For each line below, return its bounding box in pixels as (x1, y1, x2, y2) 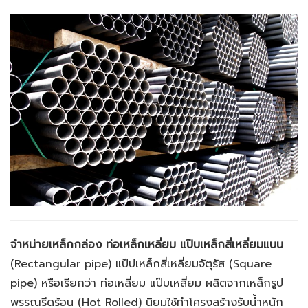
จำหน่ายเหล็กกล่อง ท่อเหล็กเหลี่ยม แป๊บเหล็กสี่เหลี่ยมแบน (10, 236, 283, 254)
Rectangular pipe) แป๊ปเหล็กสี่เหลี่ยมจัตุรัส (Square (14, 256, 272, 273)
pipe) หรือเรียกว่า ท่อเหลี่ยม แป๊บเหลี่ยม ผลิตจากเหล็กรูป (10, 275, 283, 292)
